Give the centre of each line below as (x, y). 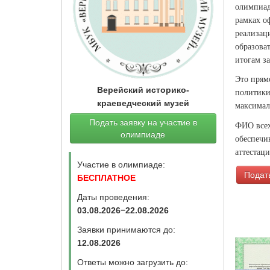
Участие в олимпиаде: (121, 164)
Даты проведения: (113, 197)
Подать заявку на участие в (143, 122)
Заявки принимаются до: (126, 229)
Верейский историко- (143, 90)
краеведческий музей (143, 103)
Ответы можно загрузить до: (132, 262)
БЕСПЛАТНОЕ (106, 177)
